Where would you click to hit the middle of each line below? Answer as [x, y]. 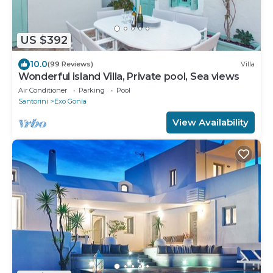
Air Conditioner [43, 90]
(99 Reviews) [70, 64]
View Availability [211, 122]
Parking [92, 90]
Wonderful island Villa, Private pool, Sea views [129, 76]
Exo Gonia [70, 101]
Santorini [33, 101]
